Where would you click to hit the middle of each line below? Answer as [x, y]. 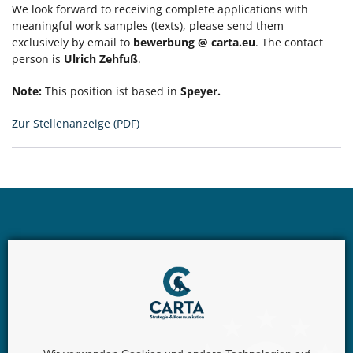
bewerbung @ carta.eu [194, 42]
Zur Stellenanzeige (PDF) [76, 123]
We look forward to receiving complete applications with [160, 9]
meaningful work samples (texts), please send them [148, 26]
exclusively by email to [72, 42]
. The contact [289, 42]
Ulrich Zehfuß [101, 59]
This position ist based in [111, 91]
